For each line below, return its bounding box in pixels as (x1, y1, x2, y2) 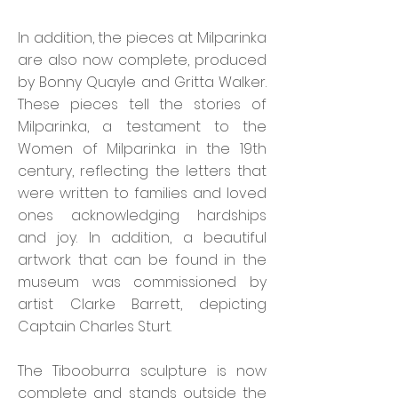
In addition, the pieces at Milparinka (18, 28, 267, 48)
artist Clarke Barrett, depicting (18, 294, 267, 314)
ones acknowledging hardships (18, 205, 267, 226)
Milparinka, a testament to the (18, 116, 267, 137)
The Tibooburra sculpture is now (18, 361, 267, 381)
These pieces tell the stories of (18, 94, 267, 115)
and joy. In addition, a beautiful (18, 227, 267, 248)
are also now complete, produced (18, 50, 267, 70)
